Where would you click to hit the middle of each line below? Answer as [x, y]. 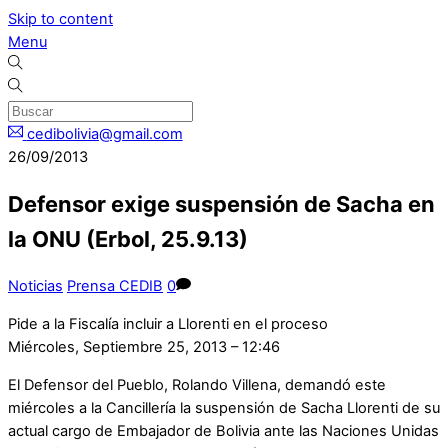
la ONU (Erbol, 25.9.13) [128, 239]
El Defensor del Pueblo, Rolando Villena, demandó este [197, 384]
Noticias [35, 286]
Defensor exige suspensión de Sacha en [221, 204]
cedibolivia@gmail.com [104, 134]
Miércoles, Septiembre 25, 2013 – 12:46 [144, 346]
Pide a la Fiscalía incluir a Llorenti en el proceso [168, 323]
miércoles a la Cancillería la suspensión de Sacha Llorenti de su [224, 407]
